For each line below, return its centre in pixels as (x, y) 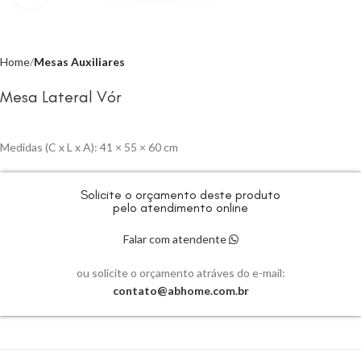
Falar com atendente (176, 239)
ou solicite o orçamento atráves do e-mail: (180, 273)
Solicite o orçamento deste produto (180, 195)
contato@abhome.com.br (180, 290)
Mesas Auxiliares (79, 62)
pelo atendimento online (180, 207)
